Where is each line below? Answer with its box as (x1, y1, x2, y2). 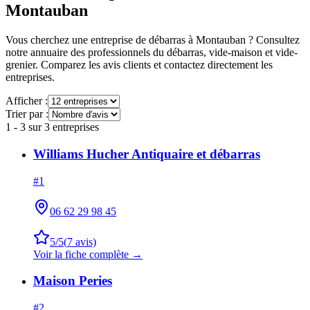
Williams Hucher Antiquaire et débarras (33, 146, 260, 161)
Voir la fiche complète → (33, 248, 143, 260)
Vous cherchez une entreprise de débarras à (6, 34, 196, 46)
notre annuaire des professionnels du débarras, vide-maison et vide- (6, 46, 298, 59)
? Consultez (246, 34, 300, 46)
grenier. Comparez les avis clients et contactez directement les (6, 59, 273, 71)
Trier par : (6, 108, 48, 120)
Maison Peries (33, 273, 112, 289)
